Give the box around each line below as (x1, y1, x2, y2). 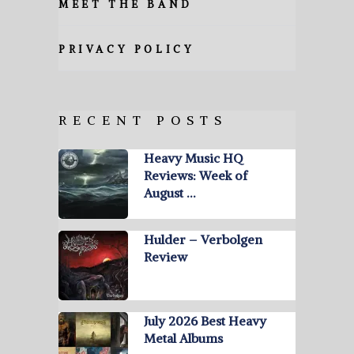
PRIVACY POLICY (58, 43, 195, 57)
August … (143, 185, 195, 201)
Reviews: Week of (143, 168, 247, 184)
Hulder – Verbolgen (143, 232, 262, 248)
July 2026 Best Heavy (143, 313, 266, 330)
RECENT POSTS (58, 112, 228, 129)
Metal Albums (143, 330, 223, 347)
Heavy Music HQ (143, 150, 243, 167)
